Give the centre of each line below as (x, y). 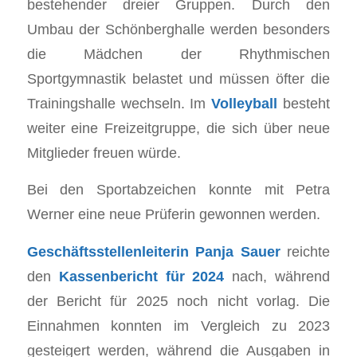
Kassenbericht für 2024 (141, 276)
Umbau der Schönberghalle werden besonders (178, 29)
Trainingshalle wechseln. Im (119, 103)
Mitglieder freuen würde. (104, 152)
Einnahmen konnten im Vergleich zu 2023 (178, 325)
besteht (304, 103)
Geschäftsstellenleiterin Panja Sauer (153, 251)
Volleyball (245, 103)
